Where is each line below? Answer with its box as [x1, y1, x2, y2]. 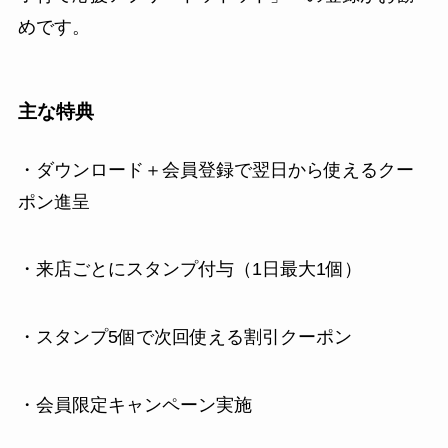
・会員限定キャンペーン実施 [17, 395, 252, 416]
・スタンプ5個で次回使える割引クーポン [17, 327, 352, 348]
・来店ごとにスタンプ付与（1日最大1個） [17, 259, 362, 280]
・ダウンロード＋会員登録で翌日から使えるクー [17, 159, 414, 180]
